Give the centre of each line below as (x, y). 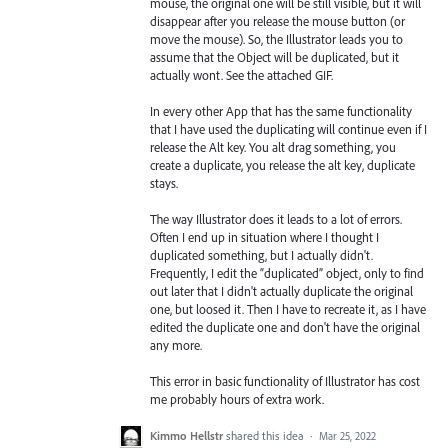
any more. (176, 344)
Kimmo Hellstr (186, 436)
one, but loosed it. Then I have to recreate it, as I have (288, 308)
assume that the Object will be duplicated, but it (274, 56)
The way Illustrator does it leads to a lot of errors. (276, 218)
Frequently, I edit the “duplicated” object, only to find (287, 272)
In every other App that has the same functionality (281, 110)
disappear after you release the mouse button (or (277, 20)
